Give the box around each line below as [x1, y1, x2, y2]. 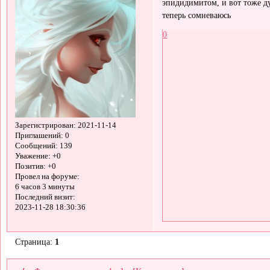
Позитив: [14, 162, 46, 171]
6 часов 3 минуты [14, 183, 75, 192]
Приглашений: [14, 131, 63, 140]
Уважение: [14, 152, 51, 161]
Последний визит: [14, 193, 75, 202]
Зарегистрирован [14, 121, 74, 130]
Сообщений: [14, 142, 58, 151]
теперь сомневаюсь [162, 10, 231, 20]
